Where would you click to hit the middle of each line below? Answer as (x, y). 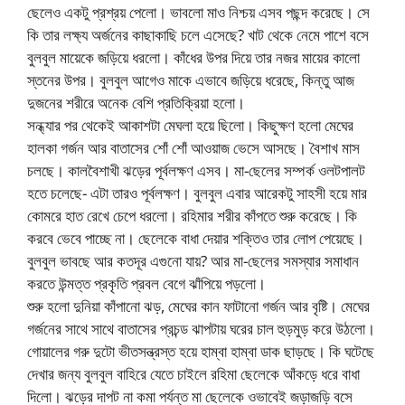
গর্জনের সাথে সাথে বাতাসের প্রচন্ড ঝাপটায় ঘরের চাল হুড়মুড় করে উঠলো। (201, 329)
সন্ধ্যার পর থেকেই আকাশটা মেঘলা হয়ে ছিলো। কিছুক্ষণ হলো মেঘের (190, 126)
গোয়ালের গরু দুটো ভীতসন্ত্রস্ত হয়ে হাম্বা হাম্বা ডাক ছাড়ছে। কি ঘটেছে (201, 352)
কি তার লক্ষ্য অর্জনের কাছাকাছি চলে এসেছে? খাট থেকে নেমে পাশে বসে (198, 35)
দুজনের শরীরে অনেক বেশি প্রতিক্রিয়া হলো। (136, 103)
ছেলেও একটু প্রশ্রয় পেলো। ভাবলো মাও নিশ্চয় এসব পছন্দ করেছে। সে (198, 13)
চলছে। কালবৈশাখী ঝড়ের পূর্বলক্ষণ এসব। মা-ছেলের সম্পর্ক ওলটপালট (196, 171)
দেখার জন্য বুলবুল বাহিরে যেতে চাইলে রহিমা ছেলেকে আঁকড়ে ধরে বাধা (193, 374)
